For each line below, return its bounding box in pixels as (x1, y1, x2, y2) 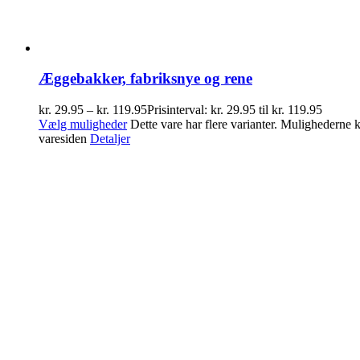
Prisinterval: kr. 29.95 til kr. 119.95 (147, 103, 322, 117)
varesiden (39, 132, 90, 146)
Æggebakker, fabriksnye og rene (39, 70, 252, 88)
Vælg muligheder (39, 117, 127, 132)
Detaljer (90, 132, 130, 146)
